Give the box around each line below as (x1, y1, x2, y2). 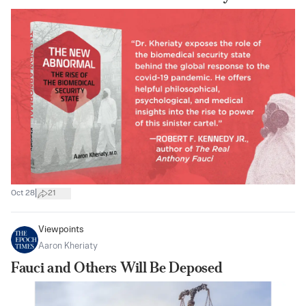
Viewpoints (38, 225, 84, 234)
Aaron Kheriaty (38, 241, 98, 251)
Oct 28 (11, 189, 35, 198)
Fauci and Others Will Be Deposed (11, 258, 223, 276)
